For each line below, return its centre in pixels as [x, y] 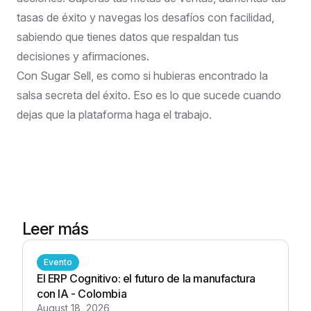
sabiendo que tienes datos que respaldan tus [128, 36]
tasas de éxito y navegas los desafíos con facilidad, [145, 17]
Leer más [56, 228]
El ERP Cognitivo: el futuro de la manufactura [146, 278]
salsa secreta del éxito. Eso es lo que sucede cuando [149, 95]
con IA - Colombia [82, 293]
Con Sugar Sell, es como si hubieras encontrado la [142, 75]
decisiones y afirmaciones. [83, 56]
